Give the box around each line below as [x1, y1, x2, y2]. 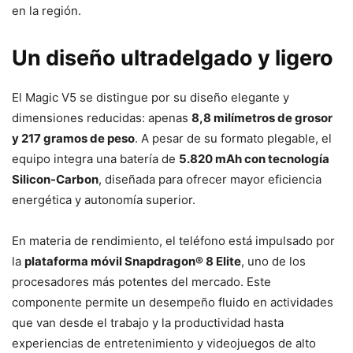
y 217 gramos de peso [12, 130, 135, 146]
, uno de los [241, 253, 306, 269]
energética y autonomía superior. [12, 191, 195, 207]
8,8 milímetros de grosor [191, 110, 333, 125]
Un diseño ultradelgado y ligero [12, 44, 333, 71]
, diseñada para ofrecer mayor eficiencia [98, 171, 321, 187]
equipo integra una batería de [12, 150, 179, 166]
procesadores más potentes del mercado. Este [12, 273, 271, 289]
